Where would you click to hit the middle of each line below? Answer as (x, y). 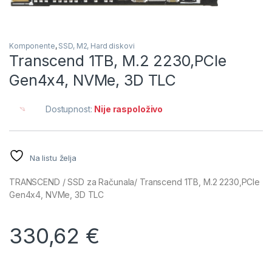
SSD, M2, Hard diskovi (97, 46)
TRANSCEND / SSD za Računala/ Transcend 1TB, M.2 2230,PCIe (135, 182)
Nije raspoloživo (129, 109)
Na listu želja (53, 158)
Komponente (32, 46)
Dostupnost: (70, 109)
